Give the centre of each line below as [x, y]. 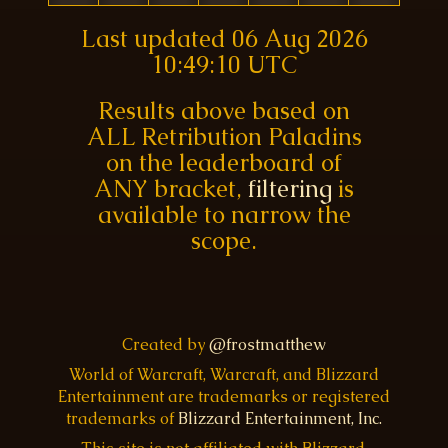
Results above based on [224, 110]
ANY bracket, [171, 188]
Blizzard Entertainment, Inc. [280, 418]
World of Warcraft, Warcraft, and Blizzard [224, 374]
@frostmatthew [267, 344]
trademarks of [122, 418]
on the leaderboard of [224, 162]
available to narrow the [224, 214]
